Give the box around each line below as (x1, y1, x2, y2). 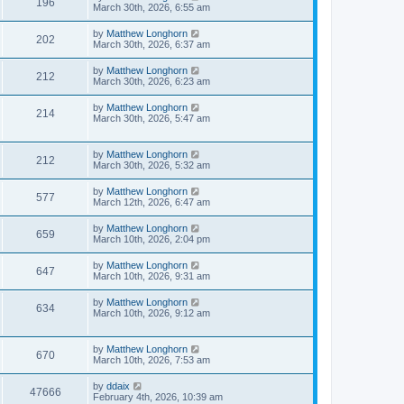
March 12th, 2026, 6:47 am (93, 197, 210, 207)
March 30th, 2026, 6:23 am (93, 76, 210, 87)
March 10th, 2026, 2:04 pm (93, 234, 210, 244)
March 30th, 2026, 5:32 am (93, 160, 210, 170)
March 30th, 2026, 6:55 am (93, 2, 210, 13)
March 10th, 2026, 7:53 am (93, 354, 210, 365)
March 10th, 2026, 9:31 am (93, 271, 210, 281)
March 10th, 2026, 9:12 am (93, 308, 210, 318)
